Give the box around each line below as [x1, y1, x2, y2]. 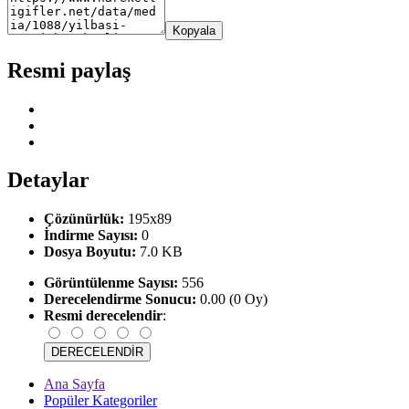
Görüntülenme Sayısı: [44, 275, 178, 291]
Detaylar [7, 168, 89, 193]
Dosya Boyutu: [44, 244, 136, 260]
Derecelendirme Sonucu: [44, 291, 196, 308]
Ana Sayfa [44, 376, 105, 393]
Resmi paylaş [7, 58, 131, 82]
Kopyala [173, 23, 215, 37]
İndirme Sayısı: [44, 227, 138, 244]
